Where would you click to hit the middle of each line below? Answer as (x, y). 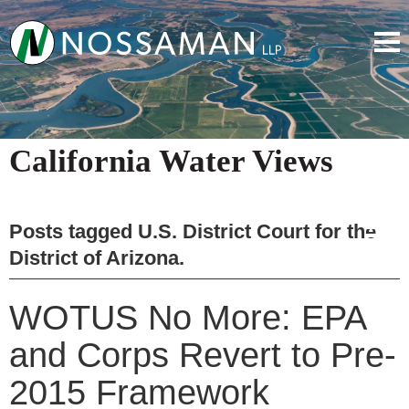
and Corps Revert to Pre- (203, 355)
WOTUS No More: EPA (187, 317)
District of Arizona (94, 257)
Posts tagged (73, 231)
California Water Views (171, 161)
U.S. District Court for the (257, 231)
